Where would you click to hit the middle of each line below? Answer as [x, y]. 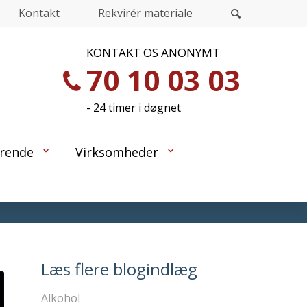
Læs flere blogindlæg [119, 269]
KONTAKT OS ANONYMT [153, 52]
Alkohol [60, 298]
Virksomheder [117, 152]
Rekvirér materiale [145, 13]
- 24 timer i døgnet [134, 108]
